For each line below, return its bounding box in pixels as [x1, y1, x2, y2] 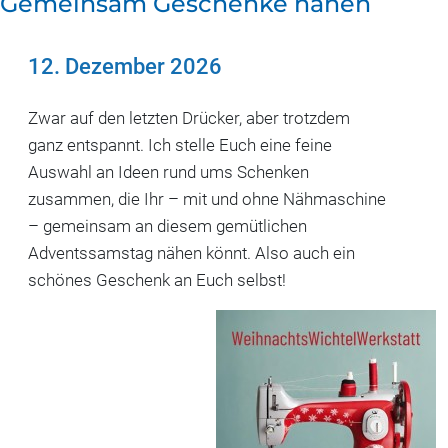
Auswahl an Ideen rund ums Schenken [28, 162, 309, 183]
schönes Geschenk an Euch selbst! [28, 270, 286, 291]
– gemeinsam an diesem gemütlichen [28, 216, 307, 237]
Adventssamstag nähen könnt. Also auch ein [28, 243, 355, 264]
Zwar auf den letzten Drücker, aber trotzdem [28, 108, 350, 129]
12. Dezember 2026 [28, 53, 222, 79]
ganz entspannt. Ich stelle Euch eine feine [28, 135, 332, 156]
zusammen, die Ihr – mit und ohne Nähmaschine [28, 189, 386, 210]
